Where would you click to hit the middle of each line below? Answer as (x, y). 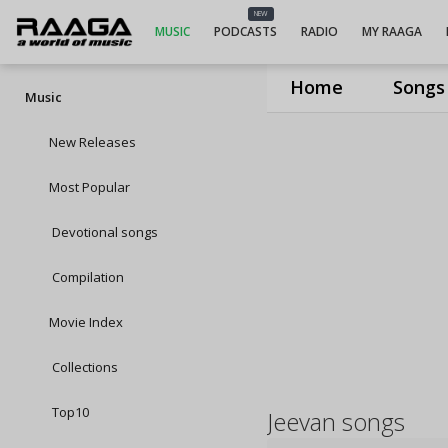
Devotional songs (103, 232)
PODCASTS (245, 31)
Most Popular (89, 187)
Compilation (86, 277)
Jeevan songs (336, 421)
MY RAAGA (391, 31)
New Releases (92, 142)
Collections (83, 367)
